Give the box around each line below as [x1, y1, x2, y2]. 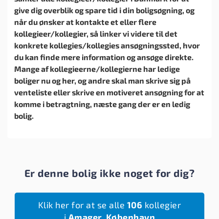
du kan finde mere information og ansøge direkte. [14, 52, 194, 62]
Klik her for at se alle [38, 199, 127, 210]
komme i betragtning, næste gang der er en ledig [14, 99, 190, 109]
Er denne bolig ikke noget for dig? [24, 166, 195, 179]
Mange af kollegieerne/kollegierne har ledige [14, 64, 180, 73]
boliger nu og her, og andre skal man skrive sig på [14, 75, 191, 85]
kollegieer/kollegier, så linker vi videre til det [14, 28, 177, 38]
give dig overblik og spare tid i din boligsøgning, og [14, 5, 195, 15]
